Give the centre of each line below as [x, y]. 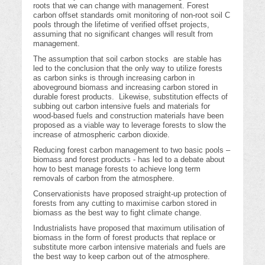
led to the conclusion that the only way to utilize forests [128, 69]
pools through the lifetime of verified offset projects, [122, 25]
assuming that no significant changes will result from [123, 34]
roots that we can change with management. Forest [121, 6]
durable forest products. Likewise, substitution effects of [131, 97]
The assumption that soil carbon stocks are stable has [128, 59]
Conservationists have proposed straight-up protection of [130, 194]
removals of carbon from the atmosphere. [104, 179]
